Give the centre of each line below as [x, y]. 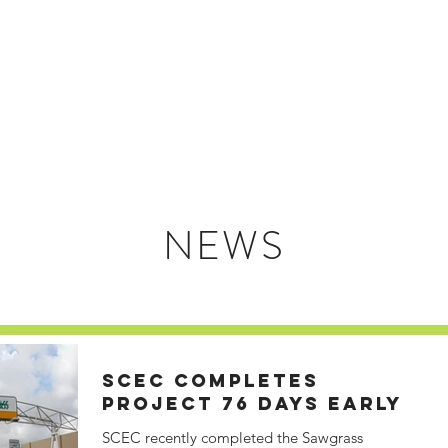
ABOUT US [366, 55]
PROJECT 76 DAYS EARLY [252, 403]
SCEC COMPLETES [210, 380]
